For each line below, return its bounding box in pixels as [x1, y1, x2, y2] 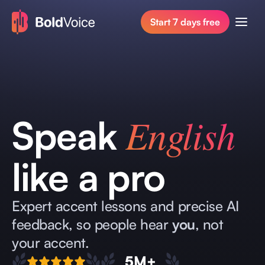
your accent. [12, 233, 89, 251]
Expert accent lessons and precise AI [12, 196, 239, 215]
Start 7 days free [150, 16, 220, 28]
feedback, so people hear [12, 215, 169, 233]
